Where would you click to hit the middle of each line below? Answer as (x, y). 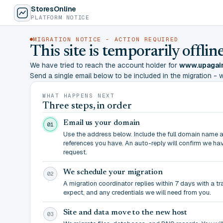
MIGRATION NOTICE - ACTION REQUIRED (106, 39)
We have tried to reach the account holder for (105, 65)
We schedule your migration (113, 172)
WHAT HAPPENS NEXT (79, 96)
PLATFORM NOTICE (60, 17)
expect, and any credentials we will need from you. (137, 192)
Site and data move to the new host (125, 213)
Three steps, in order (87, 106)
